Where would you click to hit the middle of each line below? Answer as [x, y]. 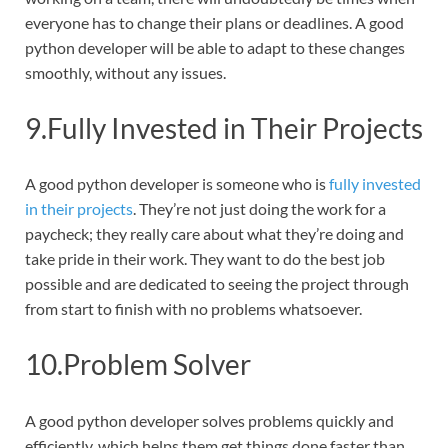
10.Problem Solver [138, 364]
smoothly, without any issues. [125, 72]
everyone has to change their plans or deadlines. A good [214, 22]
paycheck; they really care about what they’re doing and [214, 234]
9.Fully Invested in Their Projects [224, 127]
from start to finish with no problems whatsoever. [193, 309]
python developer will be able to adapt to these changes [215, 47]
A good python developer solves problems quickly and [209, 420]
